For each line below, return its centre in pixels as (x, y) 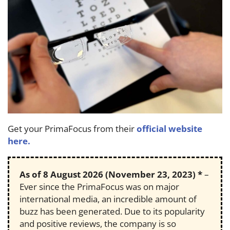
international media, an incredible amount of (108, 199)
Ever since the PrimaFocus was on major (99, 187)
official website (169, 129)
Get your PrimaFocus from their (72, 129)
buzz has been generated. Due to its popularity (112, 212)
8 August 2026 (73, 175)
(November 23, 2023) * (153, 175)
